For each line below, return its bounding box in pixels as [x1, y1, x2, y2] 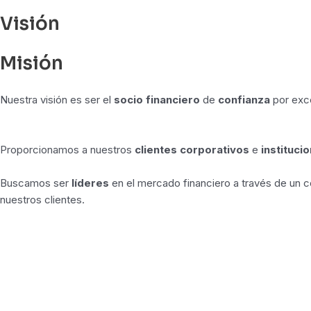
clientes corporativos [135, 142, 249, 156]
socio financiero [114, 92, 200, 106]
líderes [72, 176, 109, 190]
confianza [218, 92, 270, 106]
